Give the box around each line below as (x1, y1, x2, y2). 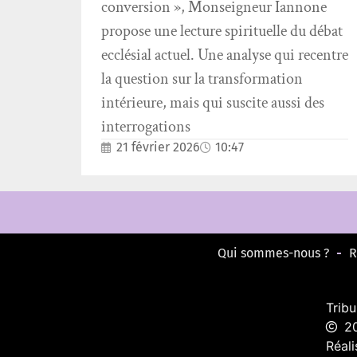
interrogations (101, 116, 190, 137)
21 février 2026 (116, 139, 200, 155)
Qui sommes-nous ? (218, 245, 329, 261)
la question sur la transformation (101, 68, 303, 89)
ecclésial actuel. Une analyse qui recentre (101, 44, 348, 65)
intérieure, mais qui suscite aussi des (101, 92, 324, 113)
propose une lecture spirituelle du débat (101, 20, 343, 41)
